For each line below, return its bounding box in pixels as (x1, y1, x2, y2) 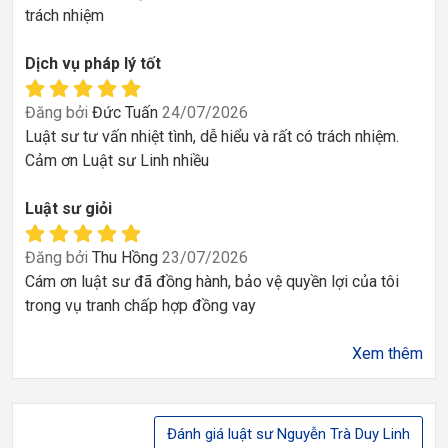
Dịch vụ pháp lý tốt (25, 53, 161, 73)
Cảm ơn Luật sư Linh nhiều (25, 150, 209, 170)
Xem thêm (352, 343, 423, 363)
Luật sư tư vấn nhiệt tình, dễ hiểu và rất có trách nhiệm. (25, 126, 399, 146)
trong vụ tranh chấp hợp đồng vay (25, 295, 256, 315)
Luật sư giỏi (25, 198, 112, 218)
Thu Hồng (88, 247, 162, 267)
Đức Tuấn (88, 102, 162, 122)
